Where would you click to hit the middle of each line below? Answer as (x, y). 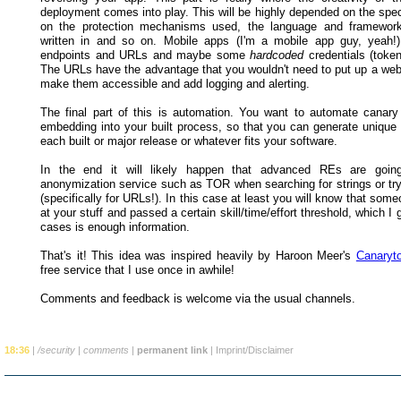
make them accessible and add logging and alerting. (175, 83)
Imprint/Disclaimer (255, 350)
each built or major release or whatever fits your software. (189, 141)
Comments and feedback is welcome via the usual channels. (198, 298)
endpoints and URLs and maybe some (145, 55)
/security (56, 350)
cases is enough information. (115, 226)
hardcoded (277, 55)
